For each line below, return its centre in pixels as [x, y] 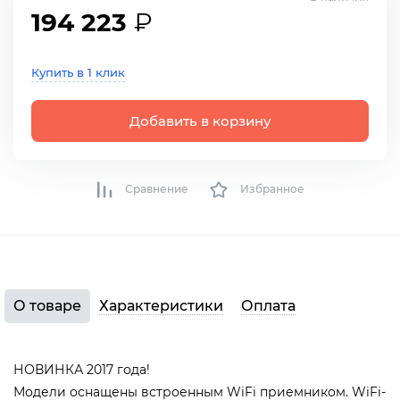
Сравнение [156, 189]
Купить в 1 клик [78, 73]
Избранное [272, 189]
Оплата [268, 306]
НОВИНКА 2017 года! [82, 370]
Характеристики [161, 306]
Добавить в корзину [200, 121]
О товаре [47, 306]
